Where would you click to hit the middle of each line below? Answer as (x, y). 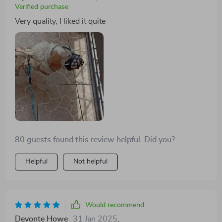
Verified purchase (42, 7)
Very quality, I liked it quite (60, 21)
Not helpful (90, 162)
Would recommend (115, 205)
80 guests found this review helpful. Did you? (95, 140)
